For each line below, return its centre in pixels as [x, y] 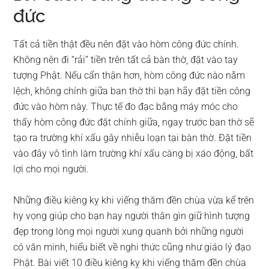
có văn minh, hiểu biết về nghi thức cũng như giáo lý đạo [132, 247]
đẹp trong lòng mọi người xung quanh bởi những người [129, 231]
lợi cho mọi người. [51, 169]
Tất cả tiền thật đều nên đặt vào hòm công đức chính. [126, 44]
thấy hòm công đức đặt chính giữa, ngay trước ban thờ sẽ [134, 122]
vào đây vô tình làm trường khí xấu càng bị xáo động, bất [134, 153]
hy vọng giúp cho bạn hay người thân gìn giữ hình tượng [132, 216]
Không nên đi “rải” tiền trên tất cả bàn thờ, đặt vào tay [126, 59]
